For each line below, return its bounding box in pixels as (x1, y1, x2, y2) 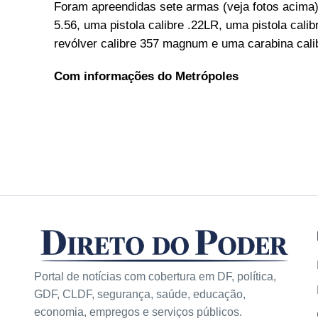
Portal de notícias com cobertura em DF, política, (34, 270, 276, 283)
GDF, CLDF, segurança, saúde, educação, (34, 288, 246, 301)
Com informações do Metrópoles (54, 70, 238, 84)
